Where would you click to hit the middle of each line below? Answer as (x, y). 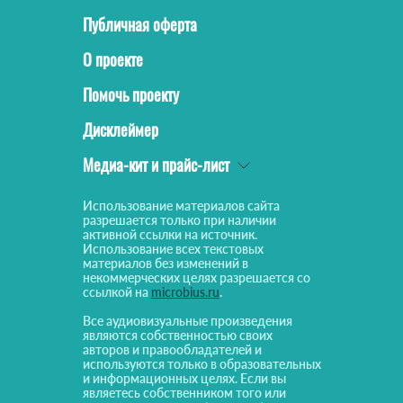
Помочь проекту (130, 95)
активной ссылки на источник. (170, 235)
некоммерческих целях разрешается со (196, 278)
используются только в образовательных (201, 364)
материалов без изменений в (165, 264)
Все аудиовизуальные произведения (187, 321)
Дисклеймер (120, 130)
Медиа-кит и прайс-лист (156, 165)
